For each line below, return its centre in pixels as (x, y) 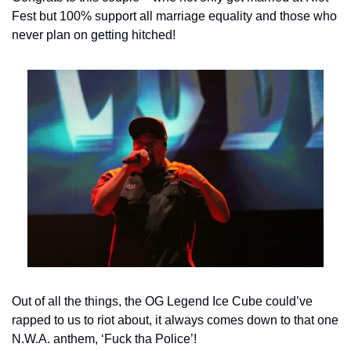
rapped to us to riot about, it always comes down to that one (175, 320)
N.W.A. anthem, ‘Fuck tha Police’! (104, 339)
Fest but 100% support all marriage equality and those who (174, 16)
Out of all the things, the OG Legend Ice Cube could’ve (162, 302)
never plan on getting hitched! (94, 34)
